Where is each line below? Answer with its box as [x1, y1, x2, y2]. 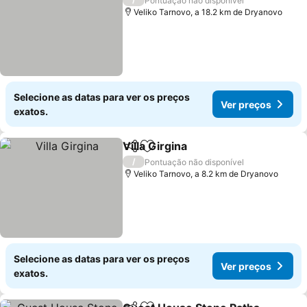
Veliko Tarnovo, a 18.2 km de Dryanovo [134, 7, 283, 17]
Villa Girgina [123, 139, 188, 153]
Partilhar [122, 146, 163, 158]
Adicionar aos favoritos [146, 146, 268, 160]
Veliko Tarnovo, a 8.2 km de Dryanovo [134, 169, 279, 179]
